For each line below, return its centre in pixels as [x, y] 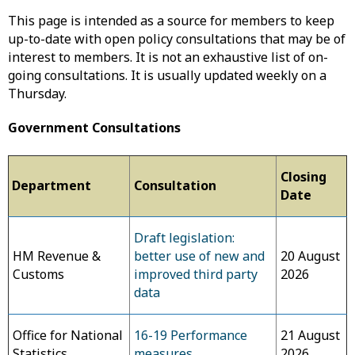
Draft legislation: [184, 238]
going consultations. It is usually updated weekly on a [167, 75]
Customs [38, 274]
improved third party [196, 274]
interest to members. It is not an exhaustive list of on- [168, 57]
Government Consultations [96, 128]
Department [50, 185]
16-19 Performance [191, 335]
